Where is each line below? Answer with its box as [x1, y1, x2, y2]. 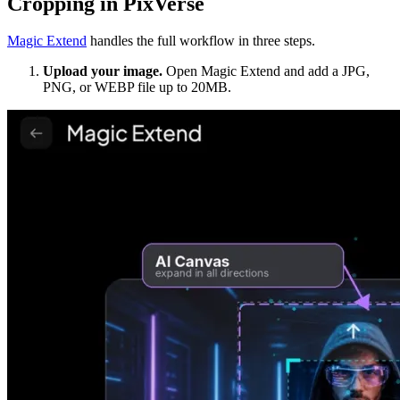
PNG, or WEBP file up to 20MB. [43, 79, 231, 96]
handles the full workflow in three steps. [87, 33, 315, 49]
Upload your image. [43, 63, 162, 79]
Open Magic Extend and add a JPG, [162, 63, 370, 79]
